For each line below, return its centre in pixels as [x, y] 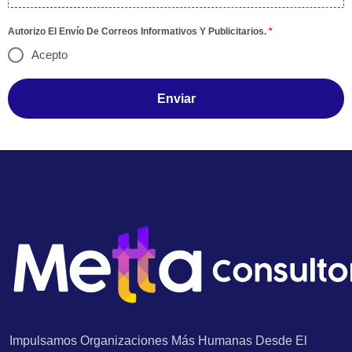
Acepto [49, 55]
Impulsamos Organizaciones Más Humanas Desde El [158, 341]
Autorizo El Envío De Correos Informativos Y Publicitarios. [138, 32]
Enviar [176, 99]
